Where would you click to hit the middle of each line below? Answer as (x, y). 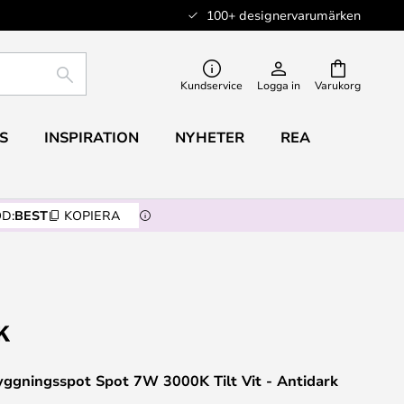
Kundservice (211, 85)
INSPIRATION (91, 137)
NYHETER (209, 137)
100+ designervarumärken (284, 15)
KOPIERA (92, 215)
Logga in (279, 85)
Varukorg (338, 85)
